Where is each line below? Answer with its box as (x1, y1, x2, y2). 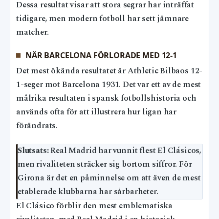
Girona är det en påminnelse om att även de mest (18, 172, 201, 185)
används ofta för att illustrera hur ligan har (16, 106, 177, 119)
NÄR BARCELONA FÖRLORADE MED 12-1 (25, 49, 177, 61)
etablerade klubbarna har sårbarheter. (18, 186, 158, 198)
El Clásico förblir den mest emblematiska (16, 200, 173, 213)
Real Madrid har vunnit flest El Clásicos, (48, 145, 202, 157)
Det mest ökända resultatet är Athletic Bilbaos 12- (16, 65, 203, 78)
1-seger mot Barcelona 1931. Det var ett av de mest (16, 79, 201, 91)
